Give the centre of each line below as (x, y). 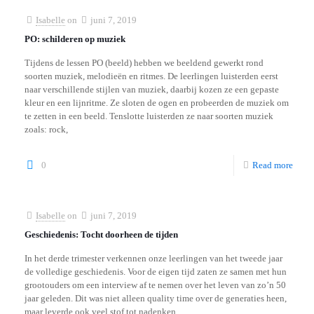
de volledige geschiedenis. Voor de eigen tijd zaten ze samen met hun (156, 272)
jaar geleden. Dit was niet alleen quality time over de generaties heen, (156, 298)
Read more (273, 165)
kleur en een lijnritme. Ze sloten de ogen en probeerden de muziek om (157, 103)
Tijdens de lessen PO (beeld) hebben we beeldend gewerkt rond (144, 63)
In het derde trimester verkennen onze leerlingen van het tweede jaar (153, 258)
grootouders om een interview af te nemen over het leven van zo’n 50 (155, 285)
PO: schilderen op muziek (75, 39)
